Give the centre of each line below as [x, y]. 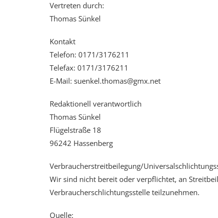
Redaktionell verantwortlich [96, 104]
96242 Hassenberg [81, 143]
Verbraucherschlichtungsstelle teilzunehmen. [125, 192]
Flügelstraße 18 [75, 130]
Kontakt [63, 41]
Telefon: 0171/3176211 [90, 54]
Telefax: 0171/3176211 [89, 68]
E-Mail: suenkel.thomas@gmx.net [105, 81]
